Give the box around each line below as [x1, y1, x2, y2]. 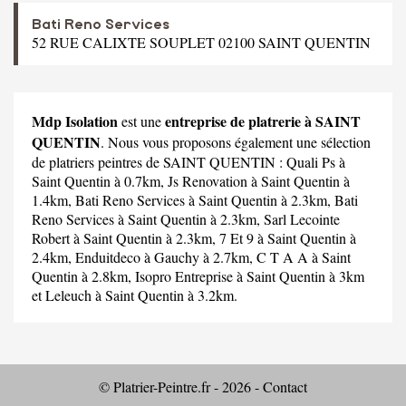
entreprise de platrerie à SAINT [165, 110, 361, 131]
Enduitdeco [75, 246, 140, 266]
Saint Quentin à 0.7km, [32, 170, 168, 190]
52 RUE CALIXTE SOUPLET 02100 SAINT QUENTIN [32, 32, 371, 52]
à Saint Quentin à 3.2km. [92, 285, 237, 304]
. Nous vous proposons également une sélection [101, 131, 371, 151]
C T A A [256, 246, 308, 266]
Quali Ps [286, 151, 335, 171]
